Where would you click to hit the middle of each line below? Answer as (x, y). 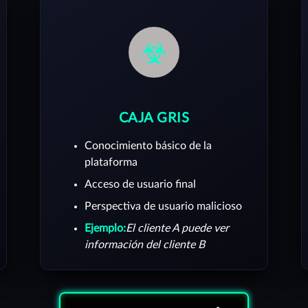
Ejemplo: (105, 228)
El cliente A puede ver (177, 228)
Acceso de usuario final (140, 184)
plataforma (111, 162)
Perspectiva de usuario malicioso (163, 206)
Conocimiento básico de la (148, 146)
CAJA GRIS (154, 118)
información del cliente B (145, 245)
